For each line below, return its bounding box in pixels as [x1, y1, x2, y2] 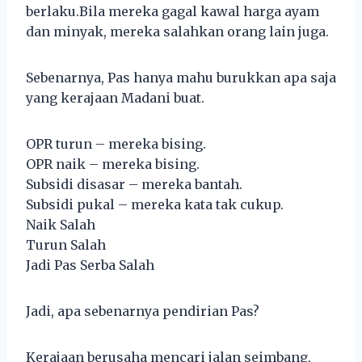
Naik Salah [26, 216, 95, 233]
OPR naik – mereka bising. [26, 155, 200, 172]
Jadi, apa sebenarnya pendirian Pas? [26, 302, 259, 319]
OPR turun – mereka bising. [26, 135, 206, 152]
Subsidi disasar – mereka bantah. [26, 175, 242, 192]
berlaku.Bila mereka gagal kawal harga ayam [26, 2, 319, 19]
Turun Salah [26, 236, 106, 253]
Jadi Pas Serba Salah [26, 256, 154, 273]
